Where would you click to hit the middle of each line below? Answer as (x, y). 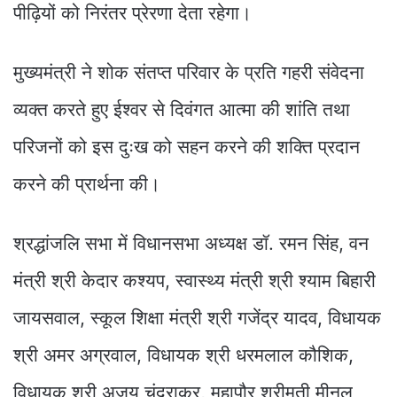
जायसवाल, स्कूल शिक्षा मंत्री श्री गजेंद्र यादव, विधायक (197, 317)
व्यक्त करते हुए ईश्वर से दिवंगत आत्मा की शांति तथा (182, 109)
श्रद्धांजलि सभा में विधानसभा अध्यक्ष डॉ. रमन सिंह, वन (191, 243)
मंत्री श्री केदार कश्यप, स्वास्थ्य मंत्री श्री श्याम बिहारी (195, 280)
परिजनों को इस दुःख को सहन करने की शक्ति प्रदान (187, 146)
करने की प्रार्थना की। (87, 183)
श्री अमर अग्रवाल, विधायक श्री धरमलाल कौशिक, (183, 354)
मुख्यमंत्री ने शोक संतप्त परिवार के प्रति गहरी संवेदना (189, 72)
